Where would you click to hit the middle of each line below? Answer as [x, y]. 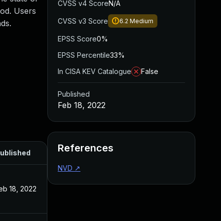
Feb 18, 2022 [82, 105]
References [86, 148]
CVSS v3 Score [83, 21]
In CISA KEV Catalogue [94, 71]
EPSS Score [77, 39]
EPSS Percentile [84, 55]
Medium [142, 21]
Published [74, 94]
